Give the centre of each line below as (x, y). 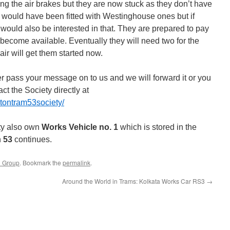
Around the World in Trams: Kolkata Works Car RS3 (134, 181)
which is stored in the (157, 127)
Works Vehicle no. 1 (80, 127)
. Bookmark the (41, 162)
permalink (76, 162)
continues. (32, 139)
